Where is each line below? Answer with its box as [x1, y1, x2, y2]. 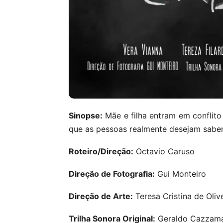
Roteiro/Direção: [69, 146, 133, 156]
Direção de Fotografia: [69, 169, 155, 179]
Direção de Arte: [69, 191, 133, 201]
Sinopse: [69, 111, 103, 120]
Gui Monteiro [155, 169, 206, 179]
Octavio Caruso [133, 146, 195, 156]
